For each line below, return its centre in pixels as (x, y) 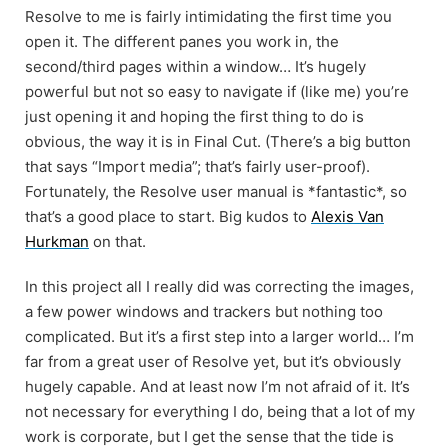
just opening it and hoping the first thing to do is (194, 116)
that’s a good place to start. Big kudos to (168, 216)
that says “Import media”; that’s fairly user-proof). (197, 166)
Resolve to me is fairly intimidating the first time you (208, 16)
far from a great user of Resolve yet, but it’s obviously (213, 361)
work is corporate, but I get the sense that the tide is (209, 436)
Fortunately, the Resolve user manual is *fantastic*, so (216, 191)
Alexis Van (347, 216)
